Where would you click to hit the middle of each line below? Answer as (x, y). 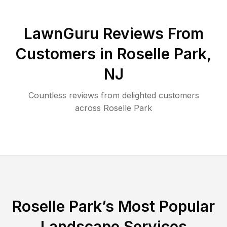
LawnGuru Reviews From (113, 33)
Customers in (66, 53)
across (88, 108)
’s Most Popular (158, 206)
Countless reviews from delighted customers (113, 95)
